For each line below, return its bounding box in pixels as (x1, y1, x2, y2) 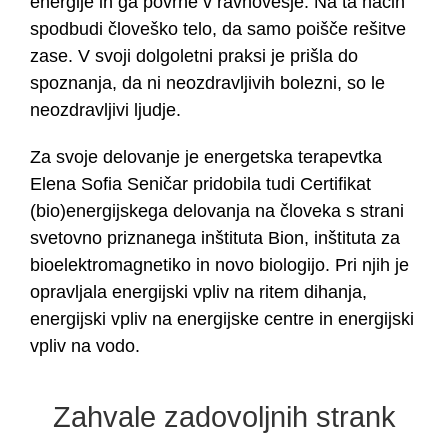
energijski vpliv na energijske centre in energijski (29, 309, 414, 330)
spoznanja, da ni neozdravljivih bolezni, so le (29, 73, 385, 94)
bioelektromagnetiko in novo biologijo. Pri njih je (29, 255, 409, 276)
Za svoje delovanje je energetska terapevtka (29, 147, 382, 168)
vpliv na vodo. (29, 336, 140, 357)
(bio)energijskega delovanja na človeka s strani (29, 201, 404, 222)
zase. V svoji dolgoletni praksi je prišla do (29, 46, 358, 67)
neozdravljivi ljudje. (29, 100, 181, 121)
